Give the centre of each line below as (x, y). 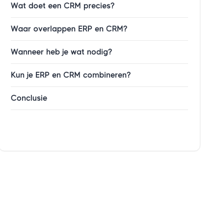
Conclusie (29, 98)
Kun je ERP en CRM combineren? (71, 75)
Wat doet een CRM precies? (63, 6)
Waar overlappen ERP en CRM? (69, 29)
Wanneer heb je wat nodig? (62, 52)
